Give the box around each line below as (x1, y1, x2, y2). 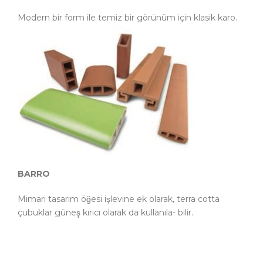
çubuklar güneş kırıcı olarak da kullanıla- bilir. (18, 207, 193, 218)
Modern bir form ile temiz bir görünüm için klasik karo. (18, 12, 237, 23)
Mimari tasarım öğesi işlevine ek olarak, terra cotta (18, 194, 220, 205)
